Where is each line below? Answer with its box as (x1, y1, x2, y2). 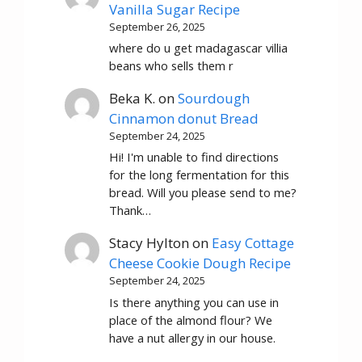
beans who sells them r (109, 57, 234, 74)
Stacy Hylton (109, 234, 190, 253)
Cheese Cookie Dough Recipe (109, 254, 292, 273)
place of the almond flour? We (109, 311, 273, 328)
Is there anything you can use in (109, 293, 280, 310)
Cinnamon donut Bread (109, 109, 259, 128)
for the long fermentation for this (109, 166, 290, 183)
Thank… (109, 202, 152, 219)
